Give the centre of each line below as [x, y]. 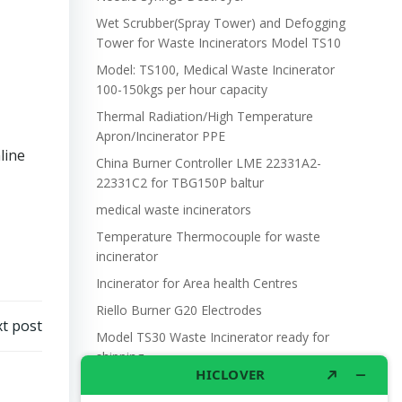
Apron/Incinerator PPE [160, 136]
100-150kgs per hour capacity [181, 89]
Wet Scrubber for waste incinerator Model [217, 384]
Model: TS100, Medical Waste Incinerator [215, 70]
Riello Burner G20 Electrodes [179, 310]
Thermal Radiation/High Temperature [204, 116]
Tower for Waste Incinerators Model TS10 [218, 43]
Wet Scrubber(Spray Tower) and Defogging [220, 23]
